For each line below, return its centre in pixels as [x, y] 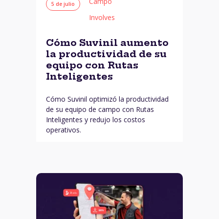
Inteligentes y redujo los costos [96, 120]
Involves [102, 17]
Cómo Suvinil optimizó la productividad [107, 99]
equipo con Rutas [92, 65]
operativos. [64, 130]
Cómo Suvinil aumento [107, 43]
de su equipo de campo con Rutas [100, 109]
